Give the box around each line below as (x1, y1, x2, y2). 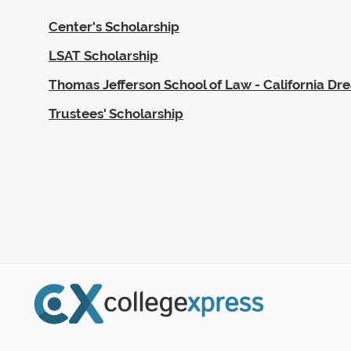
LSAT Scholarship (49, 47, 158, 63)
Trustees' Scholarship (49, 105, 183, 121)
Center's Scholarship (49, 18, 179, 34)
